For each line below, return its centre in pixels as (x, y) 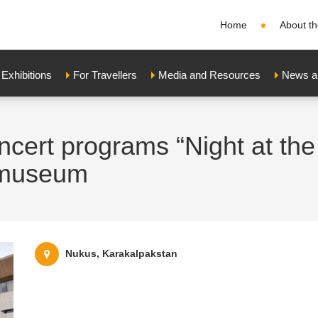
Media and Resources (209, 75)
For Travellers (105, 75)
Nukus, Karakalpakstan (121, 253)
